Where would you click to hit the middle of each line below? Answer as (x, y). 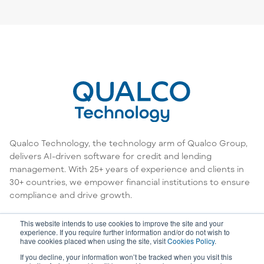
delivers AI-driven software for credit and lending (110, 156)
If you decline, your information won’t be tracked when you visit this (126, 257)
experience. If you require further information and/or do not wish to (125, 232)
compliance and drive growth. (71, 194)
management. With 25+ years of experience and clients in (127, 169)
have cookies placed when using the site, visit (94, 241)
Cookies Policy (191, 241)
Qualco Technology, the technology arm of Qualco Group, (128, 143)
